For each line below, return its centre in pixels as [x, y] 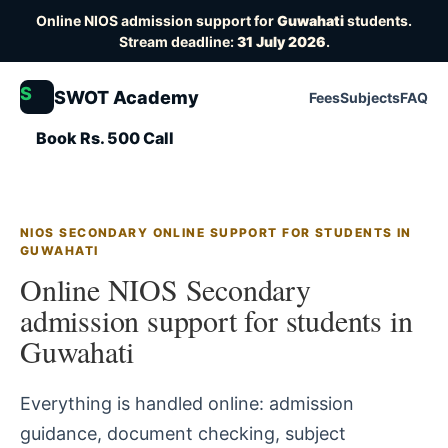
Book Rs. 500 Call [105, 138]
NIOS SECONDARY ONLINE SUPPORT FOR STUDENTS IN [216, 232]
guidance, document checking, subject [183, 433]
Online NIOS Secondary [165, 289]
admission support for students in [216, 320]
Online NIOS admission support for [156, 20]
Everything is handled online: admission [187, 403]
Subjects [370, 97]
